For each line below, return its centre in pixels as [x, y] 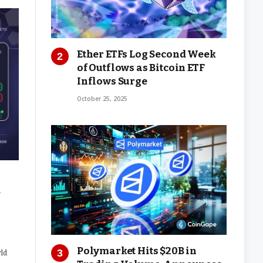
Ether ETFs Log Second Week [146, 54]
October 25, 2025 [102, 98]
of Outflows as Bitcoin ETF [141, 68]
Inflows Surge [112, 81]
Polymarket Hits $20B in [137, 251]
